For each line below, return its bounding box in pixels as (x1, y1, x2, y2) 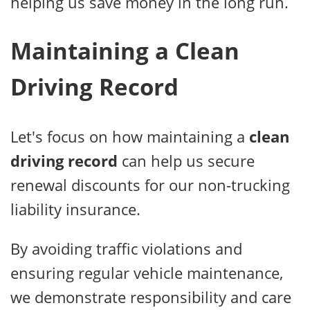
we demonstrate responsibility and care (10, 286, 291, 307)
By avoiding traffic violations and (10, 237, 242, 259)
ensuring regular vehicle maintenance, (10, 262, 283, 283)
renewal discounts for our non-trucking (10, 174, 290, 195)
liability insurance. (10, 198, 140, 219)
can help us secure (118, 149, 255, 171)
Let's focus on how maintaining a (10, 125, 249, 147)
